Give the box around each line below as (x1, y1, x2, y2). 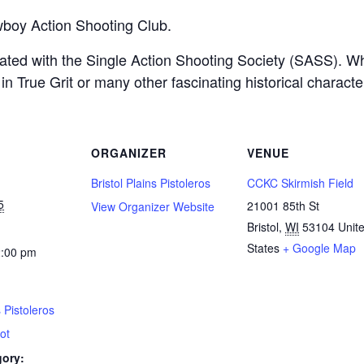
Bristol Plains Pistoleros (91, 175, 210, 191)
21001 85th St (247, 197, 319, 214)
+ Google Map (283, 240, 356, 256)
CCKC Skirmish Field (247, 175, 353, 191)
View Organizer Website (91, 198, 214, 214)
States (247, 240, 279, 256)
